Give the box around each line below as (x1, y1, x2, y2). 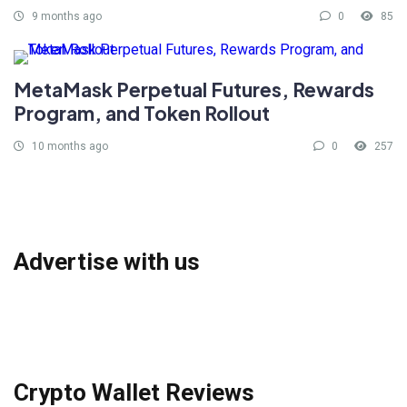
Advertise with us (14, 248, 200, 276)
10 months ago (29, 140, 108, 154)
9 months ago (29, 10, 102, 24)
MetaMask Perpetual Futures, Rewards (14, 77, 374, 103)
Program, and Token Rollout (14, 101, 270, 126)
